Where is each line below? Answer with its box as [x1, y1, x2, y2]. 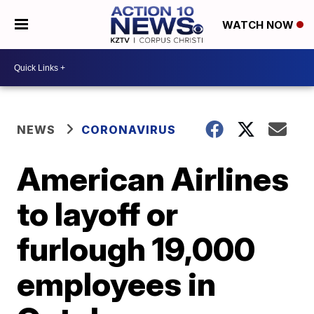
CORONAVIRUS [81, 123, 177, 137]
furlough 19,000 [17, 229, 256, 268]
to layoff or [17, 194, 179, 233]
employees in [17, 264, 217, 303]
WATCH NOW [221, 18, 296, 32]
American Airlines [17, 159, 289, 198]
